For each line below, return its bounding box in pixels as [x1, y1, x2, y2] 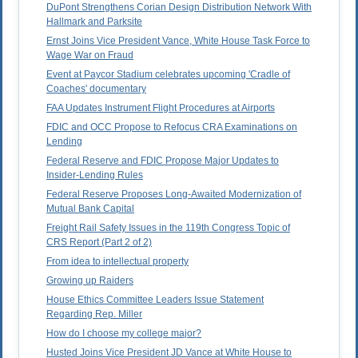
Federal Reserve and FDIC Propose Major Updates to [46, 155, 279, 167]
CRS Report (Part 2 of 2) [46, 237, 152, 249]
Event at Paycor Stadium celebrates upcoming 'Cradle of [46, 69, 290, 81]
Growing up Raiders [46, 275, 133, 287]
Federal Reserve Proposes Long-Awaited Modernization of [46, 189, 301, 201]
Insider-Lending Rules [46, 169, 143, 181]
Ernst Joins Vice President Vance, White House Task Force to [46, 35, 310, 47]
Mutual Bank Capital [46, 203, 134, 215]
